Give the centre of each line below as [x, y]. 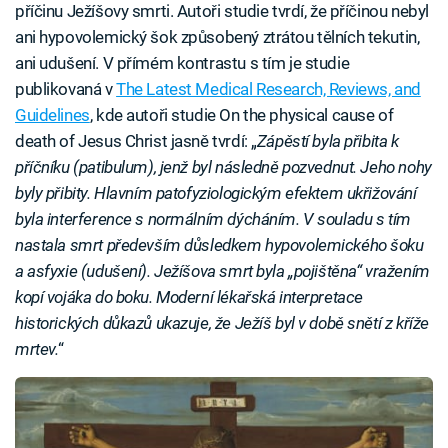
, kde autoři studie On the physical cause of [241, 115]
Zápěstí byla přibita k [327, 141]
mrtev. [37, 349]
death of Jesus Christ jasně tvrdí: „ [136, 141]
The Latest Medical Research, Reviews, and [268, 89]
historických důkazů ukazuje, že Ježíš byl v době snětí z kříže [222, 323]
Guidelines [52, 115]
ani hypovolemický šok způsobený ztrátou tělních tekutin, [217, 37]
